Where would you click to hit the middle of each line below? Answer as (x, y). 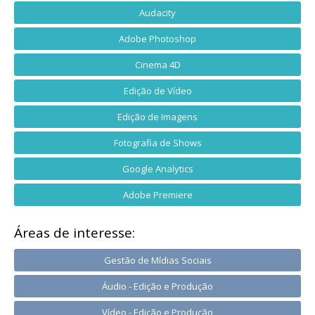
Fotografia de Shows (157, 142)
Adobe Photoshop (157, 38)
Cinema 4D (157, 64)
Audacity (157, 12)
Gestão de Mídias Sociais (157, 260)
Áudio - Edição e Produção (157, 286)
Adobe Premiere (157, 194)
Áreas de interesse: (75, 232)
